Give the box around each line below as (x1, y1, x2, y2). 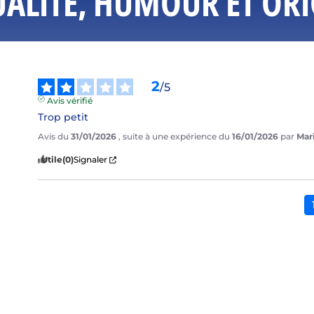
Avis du (38, 131, 71, 142)
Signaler (74, 154, 108, 165)
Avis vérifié (46, 95, 93, 107)
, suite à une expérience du (118, 131, 233, 142)
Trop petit (38, 111, 89, 124)
